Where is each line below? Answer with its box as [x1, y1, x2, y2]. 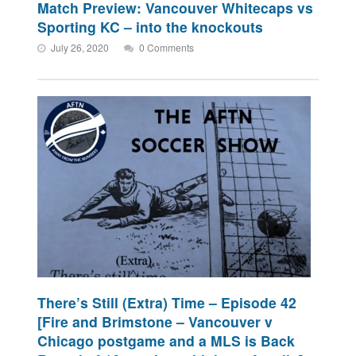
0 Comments [139, 41, 195, 55]
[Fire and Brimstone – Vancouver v [37, 311, 273, 332]
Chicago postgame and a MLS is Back [37, 331, 296, 351]
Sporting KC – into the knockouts [37, 17, 264, 37]
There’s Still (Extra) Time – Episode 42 [37, 292, 297, 313]
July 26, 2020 [51, 41, 110, 55]
